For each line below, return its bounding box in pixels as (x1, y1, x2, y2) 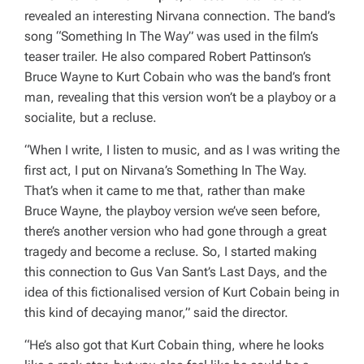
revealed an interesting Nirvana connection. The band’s (24, 8, 336, 24)
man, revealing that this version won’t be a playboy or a (24, 89, 336, 106)
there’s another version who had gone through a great (24, 223, 327, 240)
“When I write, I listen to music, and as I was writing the (24, 142, 340, 158)
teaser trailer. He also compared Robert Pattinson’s (24, 49, 311, 65)
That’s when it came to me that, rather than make (24, 183, 305, 199)
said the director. (190, 305, 288, 321)
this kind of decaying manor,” (24, 305, 190, 321)
